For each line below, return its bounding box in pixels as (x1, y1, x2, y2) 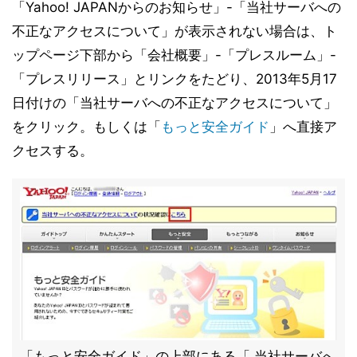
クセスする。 (12, 143, 93, 159)
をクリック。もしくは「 (12, 119, 161, 135)
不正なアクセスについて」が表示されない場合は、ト (12, 23, 337, 39)
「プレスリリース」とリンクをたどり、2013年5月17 (12, 71, 337, 87)
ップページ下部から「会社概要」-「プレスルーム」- (12, 47, 336, 63)
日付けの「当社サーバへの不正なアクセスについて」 (12, 95, 337, 111)
